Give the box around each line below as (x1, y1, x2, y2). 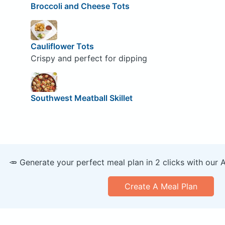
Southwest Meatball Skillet (30, 93, 133, 103)
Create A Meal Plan (124, 181, 197, 192)
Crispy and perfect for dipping (30, 53, 147, 63)
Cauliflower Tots (30, 41, 94, 51)
